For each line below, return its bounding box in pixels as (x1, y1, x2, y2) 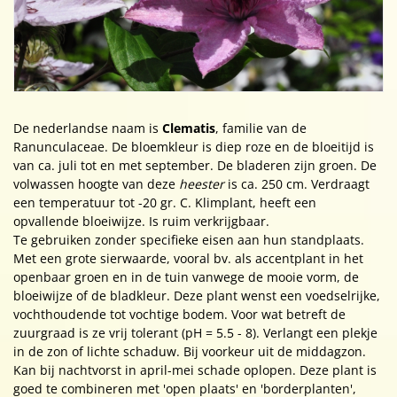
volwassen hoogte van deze (13, 175, 179, 192)
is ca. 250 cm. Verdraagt (224, 175, 370, 192)
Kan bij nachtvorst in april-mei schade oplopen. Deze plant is (13, 361, 377, 378)
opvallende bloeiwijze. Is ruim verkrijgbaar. (13, 212, 269, 230)
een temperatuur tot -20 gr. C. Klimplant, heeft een (13, 193, 316, 211)
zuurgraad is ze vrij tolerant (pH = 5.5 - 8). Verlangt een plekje (13, 323, 378, 341)
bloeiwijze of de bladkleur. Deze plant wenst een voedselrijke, (13, 286, 380, 304)
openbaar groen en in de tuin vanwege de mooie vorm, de (13, 268, 359, 285)
